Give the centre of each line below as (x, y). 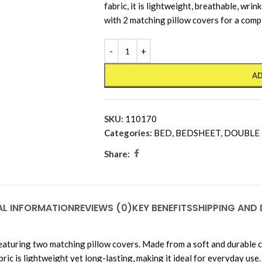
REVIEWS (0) (103, 208)
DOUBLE (242, 133)
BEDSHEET (198, 133)
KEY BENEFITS (162, 208)
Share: (117, 154)
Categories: (128, 133)
